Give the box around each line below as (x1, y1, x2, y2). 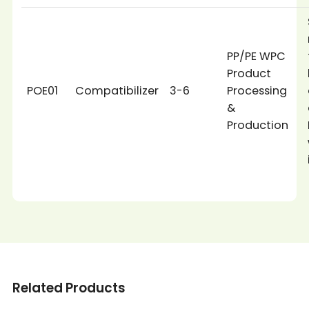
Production (227, 117, 289, 133)
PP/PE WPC (227, 48, 286, 64)
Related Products (12, 279, 126, 297)
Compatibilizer (75, 83, 159, 99)
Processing (227, 83, 288, 99)
